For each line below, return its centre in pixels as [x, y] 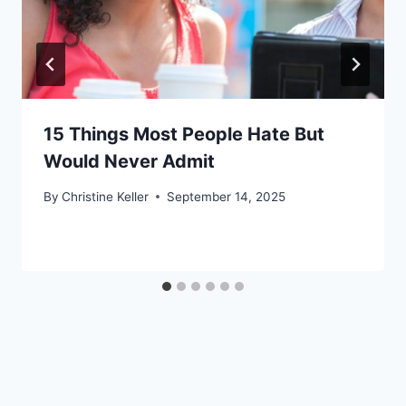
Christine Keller [106, 196]
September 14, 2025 [227, 196]
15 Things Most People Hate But [184, 135]
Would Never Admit [129, 162]
